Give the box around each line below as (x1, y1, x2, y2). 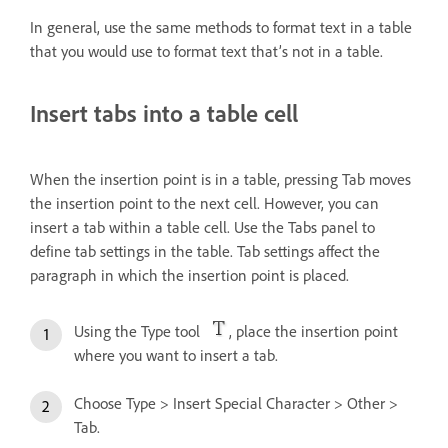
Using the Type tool (74, 320, 208, 341)
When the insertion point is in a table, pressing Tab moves (30, 168, 411, 189)
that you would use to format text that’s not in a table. (30, 41, 383, 62)
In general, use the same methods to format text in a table (30, 17, 412, 38)
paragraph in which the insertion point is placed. (30, 264, 349, 285)
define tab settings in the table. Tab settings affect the (30, 240, 380, 261)
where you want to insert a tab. (74, 344, 278, 365)
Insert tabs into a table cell (30, 98, 298, 129)
